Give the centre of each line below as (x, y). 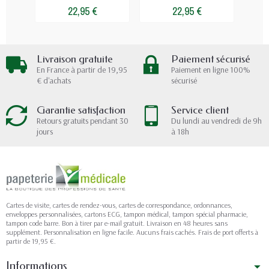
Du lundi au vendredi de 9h (216, 120)
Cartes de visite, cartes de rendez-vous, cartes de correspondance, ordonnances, (119, 205)
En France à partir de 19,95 (82, 69)
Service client (200, 110)
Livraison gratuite (75, 59)
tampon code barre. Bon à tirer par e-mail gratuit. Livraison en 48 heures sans (117, 223)
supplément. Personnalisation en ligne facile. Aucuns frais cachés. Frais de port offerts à (132, 232)
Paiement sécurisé (211, 59)
